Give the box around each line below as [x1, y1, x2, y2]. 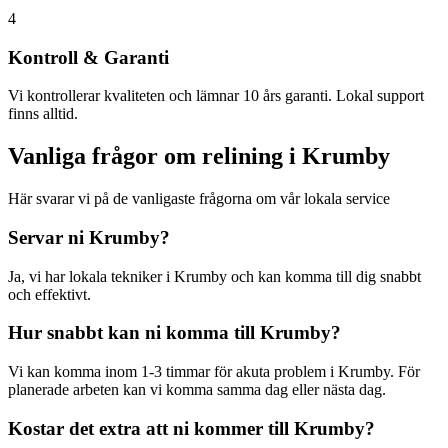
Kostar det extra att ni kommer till [8, 417, 294, 439]
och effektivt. [8, 285, 91, 303]
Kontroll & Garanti [8, 46, 169, 68]
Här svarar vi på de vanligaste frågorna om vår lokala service [8, 190, 390, 208]
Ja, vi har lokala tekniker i [8, 267, 174, 285]
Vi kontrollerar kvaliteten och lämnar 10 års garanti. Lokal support [8, 87, 424, 105]
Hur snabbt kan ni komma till [8, 322, 260, 344]
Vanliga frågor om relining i [8, 143, 302, 170]
